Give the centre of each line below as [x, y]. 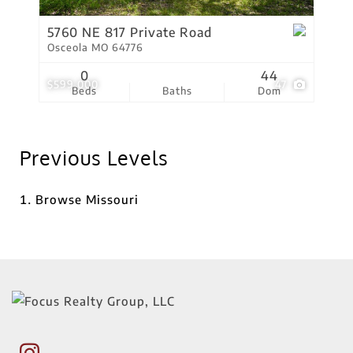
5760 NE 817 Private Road [130, 32]
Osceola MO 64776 [95, 47]
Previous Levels [94, 158]
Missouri [112, 199]
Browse [61, 199]
